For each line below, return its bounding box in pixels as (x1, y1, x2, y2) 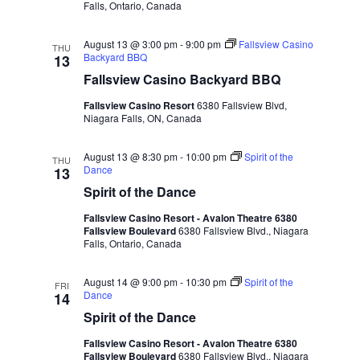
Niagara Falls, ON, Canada (83, 110, 202, 125)
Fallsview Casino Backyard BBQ (83, 69, 280, 88)
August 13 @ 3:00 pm (83, 36, 178, 51)
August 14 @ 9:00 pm (83, 274, 178, 288)
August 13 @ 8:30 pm (83, 149, 178, 163)
